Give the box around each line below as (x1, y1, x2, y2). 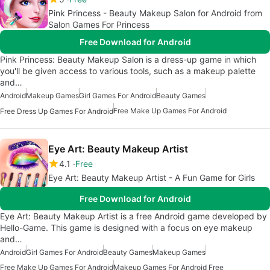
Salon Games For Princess (48, 19, 149, 30)
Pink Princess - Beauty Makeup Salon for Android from (48, 8, 262, 19)
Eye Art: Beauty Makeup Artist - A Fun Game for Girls (48, 172, 255, 183)
